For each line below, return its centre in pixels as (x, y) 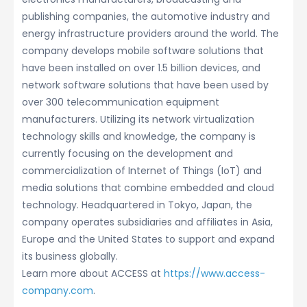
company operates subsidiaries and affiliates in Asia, (147, 222)
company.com (58, 291)
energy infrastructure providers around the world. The (150, 34)
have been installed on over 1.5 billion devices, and (141, 68)
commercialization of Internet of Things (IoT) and (142, 171)
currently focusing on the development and (127, 154)
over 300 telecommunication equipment (121, 102)
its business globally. (70, 257)
